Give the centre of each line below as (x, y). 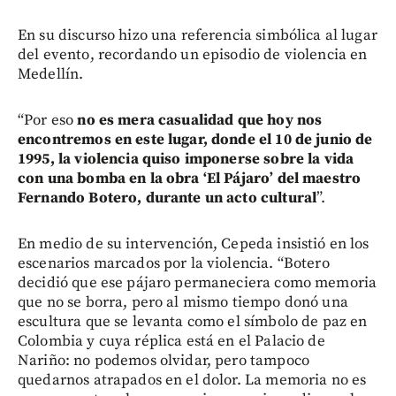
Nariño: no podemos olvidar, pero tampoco (164, 361)
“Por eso (48, 121)
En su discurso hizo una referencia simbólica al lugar (198, 36)
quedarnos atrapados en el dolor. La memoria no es (192, 381)
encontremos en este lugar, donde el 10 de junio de (195, 140)
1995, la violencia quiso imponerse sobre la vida (186, 160)
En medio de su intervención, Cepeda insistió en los (194, 244)
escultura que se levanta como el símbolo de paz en (193, 322)
